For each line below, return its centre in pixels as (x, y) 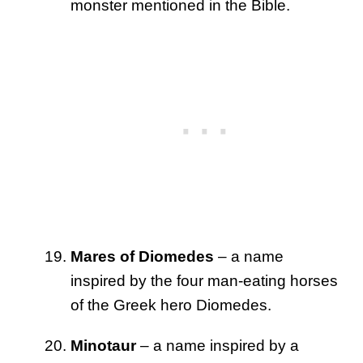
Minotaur (103, 346)
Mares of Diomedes (142, 257)
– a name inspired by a (218, 346)
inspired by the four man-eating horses (204, 281)
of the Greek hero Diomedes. (171, 305)
